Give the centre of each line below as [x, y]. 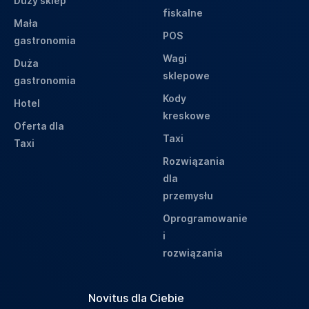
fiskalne [183, 12]
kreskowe [187, 115]
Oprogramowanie [205, 218]
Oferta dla [39, 126]
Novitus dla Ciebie [136, 298]
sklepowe [186, 75]
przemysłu [188, 195]
